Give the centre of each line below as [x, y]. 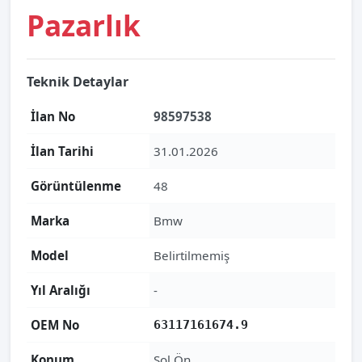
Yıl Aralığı [61, 290]
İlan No [53, 116]
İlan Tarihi [62, 151]
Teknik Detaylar [78, 82]
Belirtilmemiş [192, 255]
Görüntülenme [76, 186]
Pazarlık [84, 25]
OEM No [55, 325]
